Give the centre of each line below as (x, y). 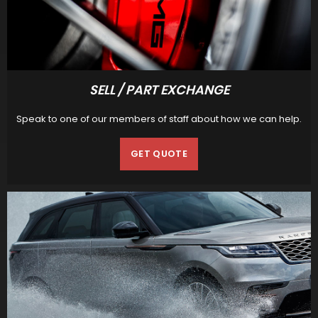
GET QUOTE (159, 154)
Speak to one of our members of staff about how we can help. (159, 119)
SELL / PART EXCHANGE (159, 91)
